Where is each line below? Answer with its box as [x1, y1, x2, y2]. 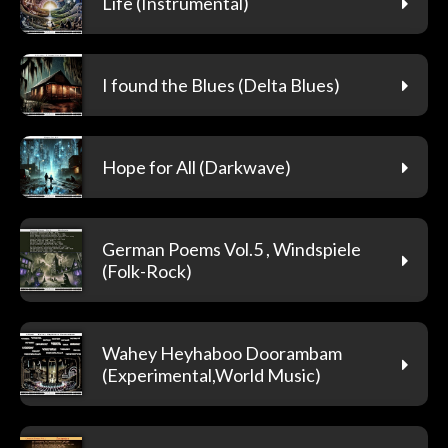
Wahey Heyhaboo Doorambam [102, 341, 342, 364]
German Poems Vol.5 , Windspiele [102, 237, 361, 260]
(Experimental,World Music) [102, 363, 321, 386]
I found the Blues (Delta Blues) [102, 73, 340, 96]
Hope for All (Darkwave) [102, 155, 291, 178]
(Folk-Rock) [102, 259, 192, 282]
